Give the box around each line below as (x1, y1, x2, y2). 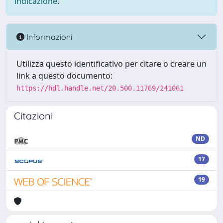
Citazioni (14, 110, 53, 122)
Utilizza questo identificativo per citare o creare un (16, 58, 207, 69)
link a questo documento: (16, 70, 112, 81)
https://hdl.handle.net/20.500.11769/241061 (16, 84, 184, 92)
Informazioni (24, 31, 72, 42)
